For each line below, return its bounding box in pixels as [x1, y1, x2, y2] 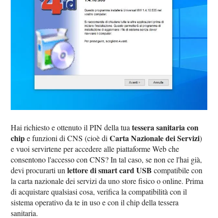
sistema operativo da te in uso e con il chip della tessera [11, 197, 179, 208]
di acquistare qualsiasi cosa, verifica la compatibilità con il [11, 186, 187, 197]
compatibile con [152, 165, 203, 176]
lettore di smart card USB [67, 164, 152, 176]
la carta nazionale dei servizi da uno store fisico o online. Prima [11, 176, 204, 186]
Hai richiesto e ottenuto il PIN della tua [11, 122, 132, 133]
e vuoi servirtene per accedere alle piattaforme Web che [11, 144, 180, 154]
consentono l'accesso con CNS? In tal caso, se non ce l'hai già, [11, 154, 202, 165]
